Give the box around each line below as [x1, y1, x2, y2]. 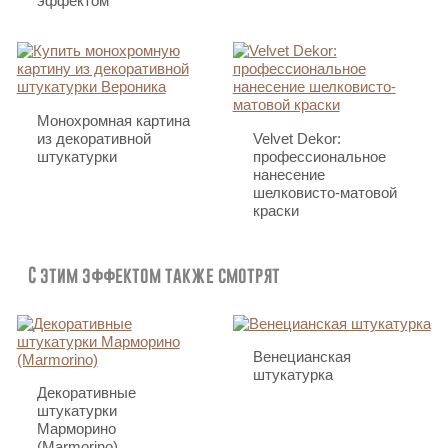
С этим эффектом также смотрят [28, 260, 280, 289]
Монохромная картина [36, 111, 190, 129]
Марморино [36, 420, 116, 438]
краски [252, 201, 299, 219]
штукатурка [252, 366, 333, 384]
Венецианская [252, 348, 351, 366]
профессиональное [252, 147, 386, 165]
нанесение [252, 165, 325, 183]
